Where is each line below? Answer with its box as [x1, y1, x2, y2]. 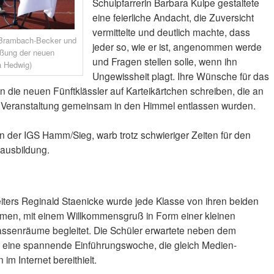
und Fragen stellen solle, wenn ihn [92, 54, 237, 68]
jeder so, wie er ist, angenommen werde [92, 40, 262, 54]
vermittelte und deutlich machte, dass [92, 25, 250, 39]
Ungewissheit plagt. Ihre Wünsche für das [92, 69, 269, 83]
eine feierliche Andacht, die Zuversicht [92, 10, 254, 24]
